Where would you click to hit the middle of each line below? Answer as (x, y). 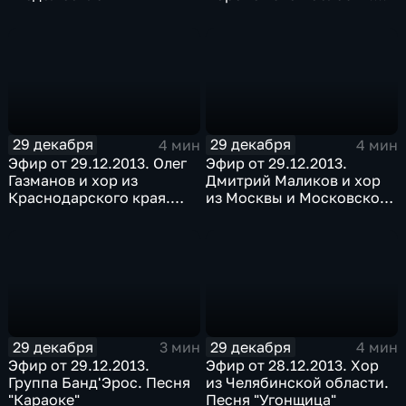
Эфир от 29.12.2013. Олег (98, 163)
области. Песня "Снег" (286, 214)
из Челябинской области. (298, 383)
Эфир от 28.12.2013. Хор (293, 366)
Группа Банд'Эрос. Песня (100, 383)
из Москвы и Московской (298, 197)
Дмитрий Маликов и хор (294, 180)
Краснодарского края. (90, 197)
